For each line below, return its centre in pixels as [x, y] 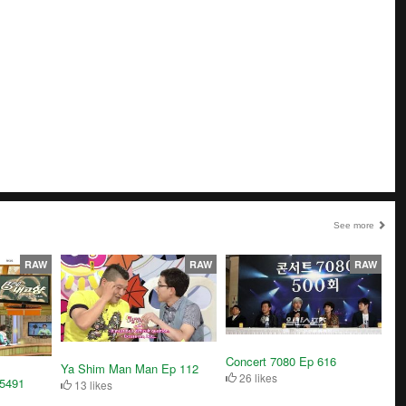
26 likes [256, 377]
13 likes [92, 385]
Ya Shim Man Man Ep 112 [130, 369]
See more [355, 225]
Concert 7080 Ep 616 [280, 361]
